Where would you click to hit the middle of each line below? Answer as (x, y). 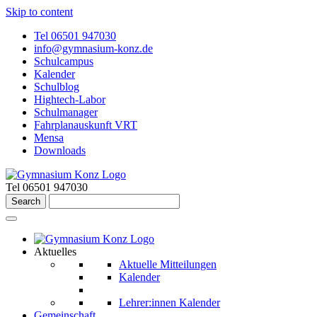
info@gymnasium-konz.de (93, 48)
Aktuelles (55, 252)
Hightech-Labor (70, 99)
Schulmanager (66, 112)
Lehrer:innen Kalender (169, 302)
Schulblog (57, 87)
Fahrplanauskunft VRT (86, 125)
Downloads (60, 150)
